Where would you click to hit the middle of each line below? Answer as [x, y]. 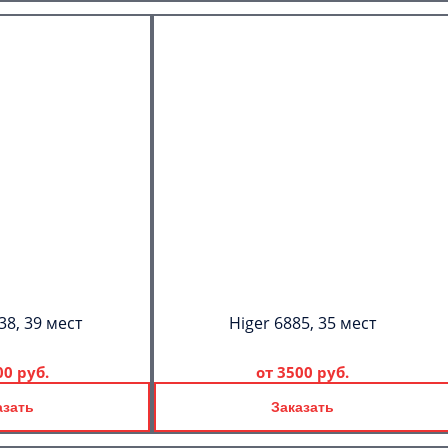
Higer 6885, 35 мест [302, 323]
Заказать [302, 407]
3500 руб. [312, 372]
